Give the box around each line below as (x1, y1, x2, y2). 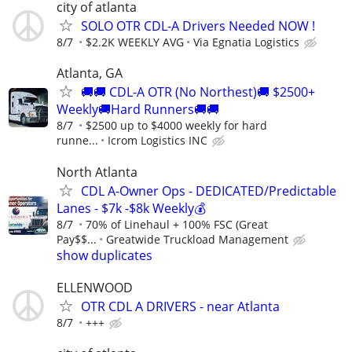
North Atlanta (57, 163, 137, 181)
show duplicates (57, 246, 152, 264)
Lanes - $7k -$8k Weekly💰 (57, 199, 206, 217)
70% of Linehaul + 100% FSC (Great (86, 216, 268, 232)
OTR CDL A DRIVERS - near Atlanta (81, 297, 280, 315)
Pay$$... (57, 231, 97, 247)
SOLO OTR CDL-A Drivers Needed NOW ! (81, 17, 315, 35)
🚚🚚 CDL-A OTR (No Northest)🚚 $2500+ (81, 83, 315, 101)
